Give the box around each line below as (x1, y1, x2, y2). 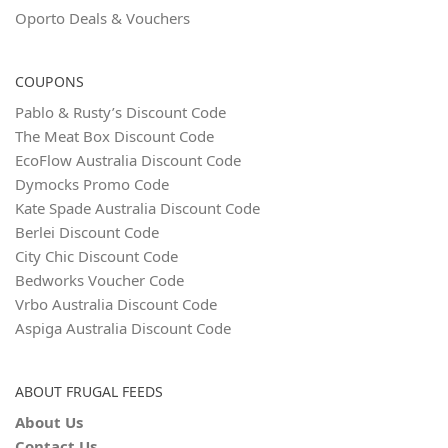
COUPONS (15, 72, 84, 91)
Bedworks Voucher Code (15, 270, 184, 290)
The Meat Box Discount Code (15, 126, 214, 146)
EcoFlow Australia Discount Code (15, 150, 241, 170)
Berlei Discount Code (15, 222, 159, 242)
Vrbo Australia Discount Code (15, 294, 217, 314)
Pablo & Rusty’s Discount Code (15, 102, 226, 122)
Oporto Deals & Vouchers (15, 8, 190, 28)
